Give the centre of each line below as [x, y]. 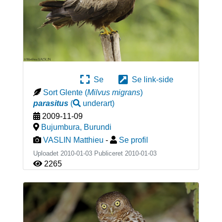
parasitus [51, 104]
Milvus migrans [113, 93]
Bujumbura [60, 127]
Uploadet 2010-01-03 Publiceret [79, 154]
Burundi [97, 127]
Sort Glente [63, 93]
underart [97, 104]
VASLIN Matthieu [73, 140]
